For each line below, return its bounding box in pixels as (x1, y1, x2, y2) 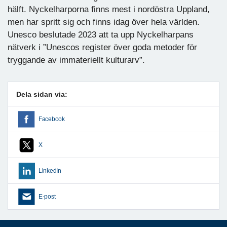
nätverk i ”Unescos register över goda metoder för (8, 42, 197, 52)
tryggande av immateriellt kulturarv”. (8, 55, 145, 65)
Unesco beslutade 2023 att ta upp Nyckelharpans (8, 29, 194, 40)
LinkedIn (39, 167, 61, 174)
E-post (39, 193, 56, 200)
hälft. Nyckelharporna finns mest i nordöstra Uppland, (8, 4, 210, 14)
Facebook (39, 116, 65, 122)
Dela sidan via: (16, 90, 67, 98)
